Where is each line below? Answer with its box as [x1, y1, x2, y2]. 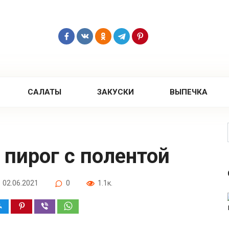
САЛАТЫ [27, 87, 61, 97]
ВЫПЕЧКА [170, 87, 208, 97]
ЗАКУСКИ [97, 87, 134, 97]
